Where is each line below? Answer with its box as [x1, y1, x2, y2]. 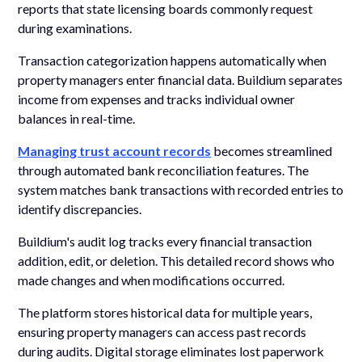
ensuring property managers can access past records [18, 323, 307, 339]
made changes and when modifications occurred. [18, 271, 285, 288]
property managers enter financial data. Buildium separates [18, 71, 343, 87]
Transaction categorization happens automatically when [18, 52, 327, 68]
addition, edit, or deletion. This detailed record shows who [18, 252, 335, 268]
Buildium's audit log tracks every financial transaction [18, 233, 313, 249]
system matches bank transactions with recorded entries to [18, 181, 344, 197]
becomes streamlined [211, 142, 333, 158]
